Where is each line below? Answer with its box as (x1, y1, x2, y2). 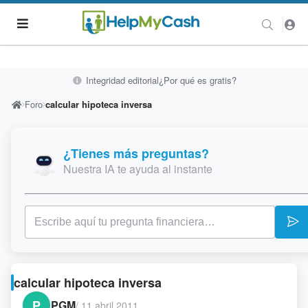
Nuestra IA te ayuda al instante (63, 161, 212, 177)
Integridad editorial (82, 74, 159, 87)
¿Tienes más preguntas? (63, 144, 209, 162)
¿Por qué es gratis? (158, 74, 236, 87)
